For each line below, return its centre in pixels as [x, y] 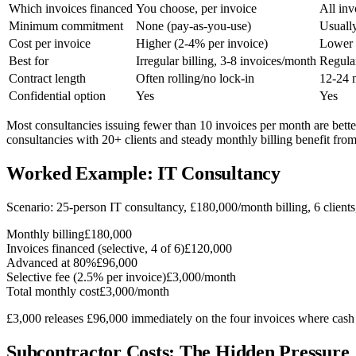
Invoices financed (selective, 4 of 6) [95, 249]
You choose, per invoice [196, 9]
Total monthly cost [53, 292]
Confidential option [57, 96]
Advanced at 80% [51, 263]
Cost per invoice [50, 44]
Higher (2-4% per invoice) [202, 44]
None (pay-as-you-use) [193, 26]
